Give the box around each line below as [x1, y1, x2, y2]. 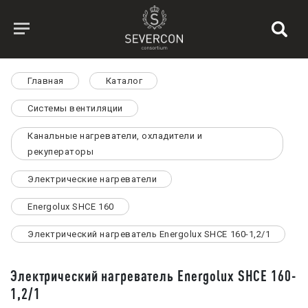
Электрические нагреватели [27, 174, 157, 184]
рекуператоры [27, 146, 94, 157]
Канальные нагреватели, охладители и [27, 131, 203, 141]
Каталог [105, 76, 143, 86]
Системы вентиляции [27, 103, 123, 113]
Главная [27, 76, 64, 86]
